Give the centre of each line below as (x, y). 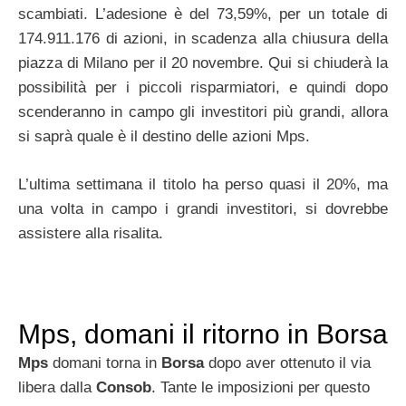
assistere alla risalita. (91, 233)
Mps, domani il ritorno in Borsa (203, 333)
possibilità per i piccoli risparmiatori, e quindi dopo (203, 88)
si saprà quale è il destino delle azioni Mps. (164, 137)
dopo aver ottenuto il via (287, 362)
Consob (124, 387)
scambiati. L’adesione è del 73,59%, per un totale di (203, 14)
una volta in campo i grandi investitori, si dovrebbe (203, 208)
